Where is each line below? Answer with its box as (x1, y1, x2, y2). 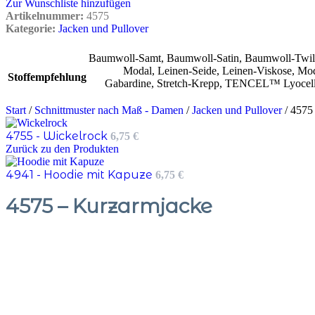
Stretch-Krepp (157, 77, 219, 90)
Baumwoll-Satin (167, 52, 239, 65)
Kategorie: (6, 22, 56, 34)
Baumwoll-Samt (89, 52, 161, 65)
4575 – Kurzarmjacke (6, 193, 212, 218)
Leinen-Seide (157, 65, 217, 77)
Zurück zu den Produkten (6, 143, 119, 155)
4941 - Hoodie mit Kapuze (6, 168, 155, 182)
